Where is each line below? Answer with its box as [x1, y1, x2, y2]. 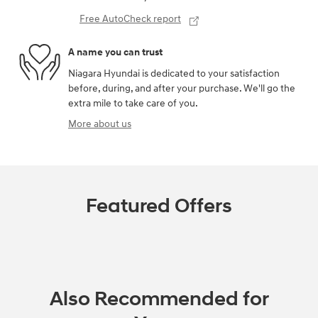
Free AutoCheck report [79, 12, 181, 25]
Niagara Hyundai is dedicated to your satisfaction [68, 67, 280, 79]
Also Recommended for [49, 286, 269, 312]
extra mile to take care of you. [68, 97, 198, 109]
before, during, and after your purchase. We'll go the [68, 82, 295, 94]
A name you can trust [68, 46, 163, 59]
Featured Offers [86, 193, 232, 219]
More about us [68, 117, 131, 130]
